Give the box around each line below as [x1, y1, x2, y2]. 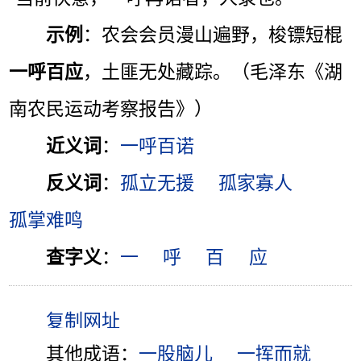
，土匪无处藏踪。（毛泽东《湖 [83, 61, 343, 83]
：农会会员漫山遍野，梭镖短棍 [83, 24, 343, 46]
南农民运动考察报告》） [9, 98, 214, 120]
